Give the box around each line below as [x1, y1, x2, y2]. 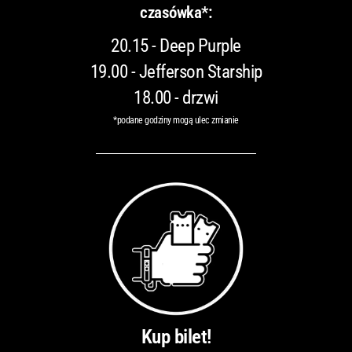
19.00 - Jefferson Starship [90, 60, 262, 82]
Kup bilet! [141, 325, 211, 349]
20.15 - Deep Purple [111, 35, 241, 57]
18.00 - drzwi [134, 86, 218, 108]
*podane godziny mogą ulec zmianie [113, 114, 239, 126]
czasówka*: [140, 2, 212, 22]
